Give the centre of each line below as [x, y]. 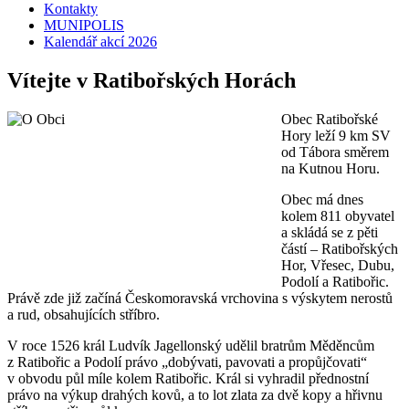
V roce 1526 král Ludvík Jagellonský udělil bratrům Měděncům [191, 345]
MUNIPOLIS [84, 25]
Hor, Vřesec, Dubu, [338, 265]
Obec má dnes [322, 199]
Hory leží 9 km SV [336, 135]
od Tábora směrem [335, 152]
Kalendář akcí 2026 [100, 41]
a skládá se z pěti [330, 232]
